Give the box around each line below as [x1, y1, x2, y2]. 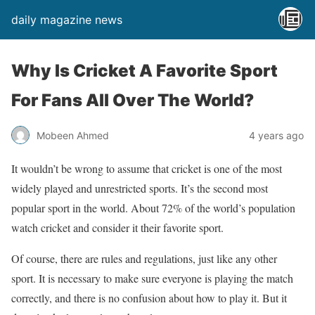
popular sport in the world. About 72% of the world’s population [11, 200, 295, 215]
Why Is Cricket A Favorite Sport [11, 60, 278, 81]
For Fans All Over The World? [11, 90, 254, 110]
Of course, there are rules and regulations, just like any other [11, 251, 277, 266]
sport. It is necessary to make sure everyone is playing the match [11, 271, 293, 285]
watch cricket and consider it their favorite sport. [11, 220, 224, 235]
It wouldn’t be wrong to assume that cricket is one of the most [11, 161, 282, 176]
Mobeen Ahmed [37, 129, 109, 141]
